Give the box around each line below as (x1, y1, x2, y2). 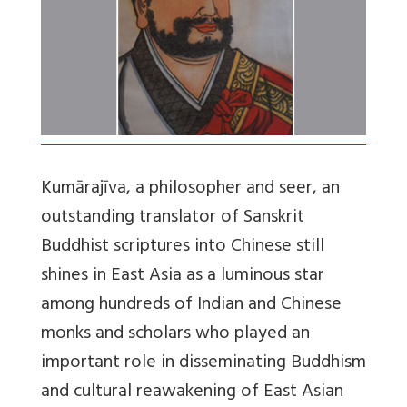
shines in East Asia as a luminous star (41, 260, 324, 294)
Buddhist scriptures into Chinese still (41, 231, 324, 265)
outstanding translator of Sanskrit (41, 202, 304, 236)
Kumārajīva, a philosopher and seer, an (41, 173, 340, 207)
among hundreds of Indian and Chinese (41, 289, 342, 323)
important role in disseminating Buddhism (41, 347, 366, 382)
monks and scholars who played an (41, 318, 310, 352)
